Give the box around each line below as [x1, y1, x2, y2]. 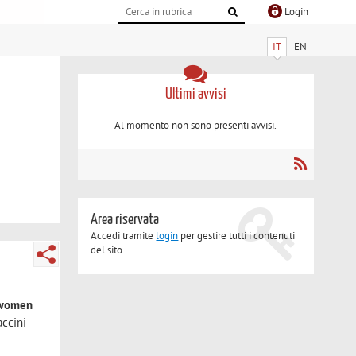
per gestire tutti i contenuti [178, 229, 296, 243]
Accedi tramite [91, 229, 157, 243]
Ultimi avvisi [164, 86, 226, 102]
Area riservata [91, 212, 160, 228]
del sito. [91, 243, 126, 257]
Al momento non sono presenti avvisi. [114, 118, 277, 133]
